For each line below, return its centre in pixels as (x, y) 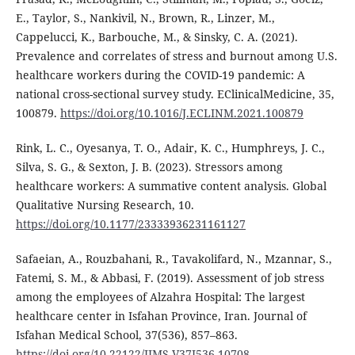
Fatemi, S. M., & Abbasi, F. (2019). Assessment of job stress (170, 278)
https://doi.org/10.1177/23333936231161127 (130, 224)
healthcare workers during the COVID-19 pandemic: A (160, 75)
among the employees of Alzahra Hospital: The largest (160, 297)
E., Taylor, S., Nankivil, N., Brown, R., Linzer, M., (145, 18)
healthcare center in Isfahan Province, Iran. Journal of (161, 316)
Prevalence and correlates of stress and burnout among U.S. (176, 56)
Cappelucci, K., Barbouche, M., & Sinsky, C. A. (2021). (157, 37)
